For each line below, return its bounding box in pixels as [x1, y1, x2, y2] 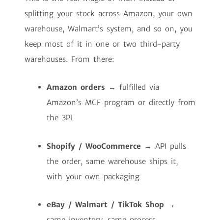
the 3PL [47, 113, 74, 123]
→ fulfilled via [105, 82, 159, 92]
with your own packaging [47, 171, 139, 181]
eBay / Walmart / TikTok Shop [47, 199, 164, 209]
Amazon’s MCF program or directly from [47, 98, 195, 108]
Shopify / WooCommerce [47, 141, 141, 151]
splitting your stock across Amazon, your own [25, 9, 192, 19]
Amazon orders [47, 82, 105, 92]
